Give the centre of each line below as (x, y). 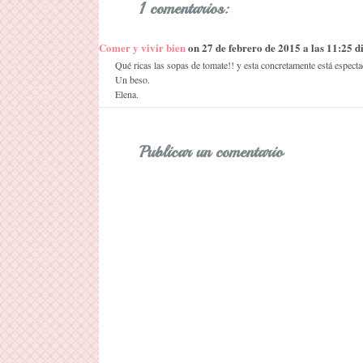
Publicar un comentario (211, 152)
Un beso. (132, 80)
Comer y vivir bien (142, 48)
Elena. (127, 94)
